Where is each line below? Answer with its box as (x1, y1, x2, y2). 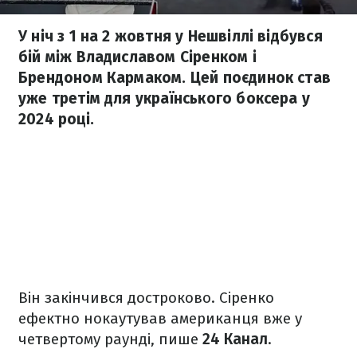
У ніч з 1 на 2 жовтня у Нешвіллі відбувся (18, 27, 323, 45)
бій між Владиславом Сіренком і (18, 48, 257, 66)
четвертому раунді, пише (18, 330, 202, 348)
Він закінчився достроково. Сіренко (18, 288, 274, 307)
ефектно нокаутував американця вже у (18, 309, 302, 328)
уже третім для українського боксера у (18, 89, 311, 108)
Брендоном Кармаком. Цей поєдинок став (18, 69, 331, 87)
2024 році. (18, 110, 94, 128)
